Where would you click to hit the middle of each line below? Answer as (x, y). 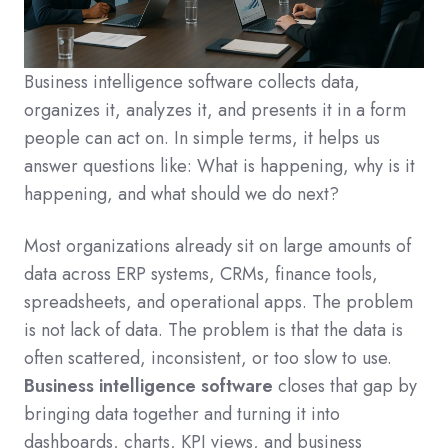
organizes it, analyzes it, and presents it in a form (215, 110)
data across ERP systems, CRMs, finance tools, (201, 274)
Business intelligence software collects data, (192, 82)
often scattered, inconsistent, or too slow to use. (208, 358)
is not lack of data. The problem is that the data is (213, 330)
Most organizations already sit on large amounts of (217, 246)
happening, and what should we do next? (181, 194)
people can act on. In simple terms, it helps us (202, 138)
